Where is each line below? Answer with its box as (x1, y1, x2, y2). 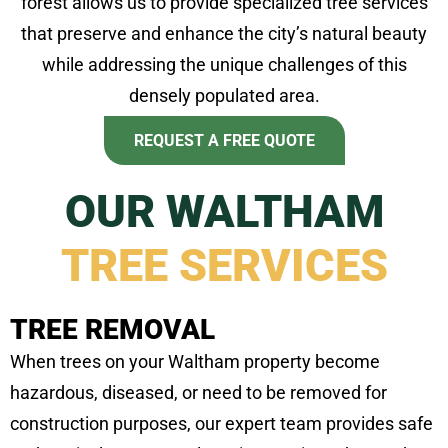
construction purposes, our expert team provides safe (10, 413, 433, 435)
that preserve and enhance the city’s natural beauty (21, 23, 427, 45)
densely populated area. (128, 85, 320, 107)
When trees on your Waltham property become (10, 351, 380, 373)
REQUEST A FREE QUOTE (133, 131, 315, 151)
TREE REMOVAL (10, 313, 215, 347)
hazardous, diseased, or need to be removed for (10, 382, 387, 404)
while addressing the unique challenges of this (41, 54, 407, 76)
